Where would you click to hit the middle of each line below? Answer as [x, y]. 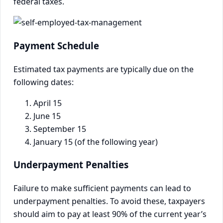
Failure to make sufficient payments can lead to [102, 188]
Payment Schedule [56, 45]
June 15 [47, 116]
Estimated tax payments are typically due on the [104, 69]
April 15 [48, 103]
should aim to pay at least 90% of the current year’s [110, 214]
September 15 [60, 129]
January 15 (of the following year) [96, 142]
